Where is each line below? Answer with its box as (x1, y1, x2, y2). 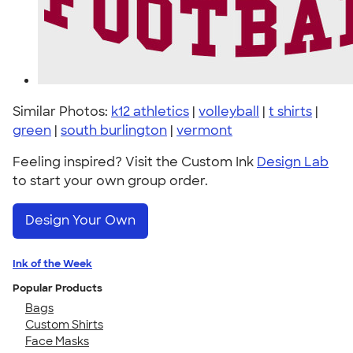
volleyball (199, 103, 259, 120)
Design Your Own (25, 212, 136, 229)
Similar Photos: (13, 103, 111, 120)
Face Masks (25, 333, 89, 348)
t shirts (269, 103, 312, 120)
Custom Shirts (25, 317, 103, 332)
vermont (176, 122, 232, 139)
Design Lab (257, 154, 329, 170)
